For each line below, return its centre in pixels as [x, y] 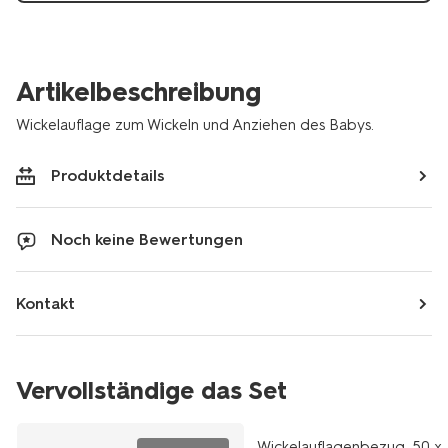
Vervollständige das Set [151, 390]
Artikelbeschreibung [138, 92]
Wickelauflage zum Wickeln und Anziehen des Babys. [195, 125]
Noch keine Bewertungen [147, 239]
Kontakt [45, 303]
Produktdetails [108, 175]
